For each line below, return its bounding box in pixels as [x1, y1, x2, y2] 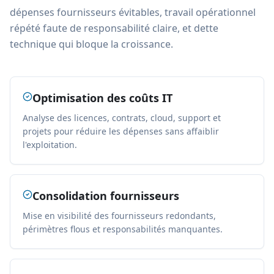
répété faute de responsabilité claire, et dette [10, 21, 218, 35]
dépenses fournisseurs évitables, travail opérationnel [10, 6, 256, 19]
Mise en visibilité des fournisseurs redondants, [23, 210, 216, 221]
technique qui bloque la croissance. [10, 37, 173, 51]
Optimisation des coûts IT [32, 91, 172, 105]
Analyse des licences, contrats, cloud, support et [23, 112, 221, 124]
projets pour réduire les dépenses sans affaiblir [23, 125, 219, 137]
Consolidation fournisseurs [32, 188, 179, 203]
